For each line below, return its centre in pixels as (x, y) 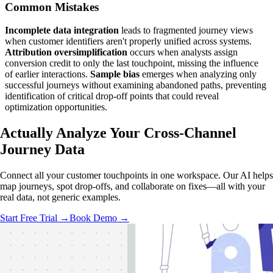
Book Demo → (99, 218)
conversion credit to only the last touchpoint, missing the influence (132, 63)
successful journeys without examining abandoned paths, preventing (136, 85)
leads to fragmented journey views (186, 30)
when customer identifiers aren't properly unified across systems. (128, 41)
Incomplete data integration (62, 30)
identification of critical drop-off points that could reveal (112, 96)
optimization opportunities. (56, 107)
